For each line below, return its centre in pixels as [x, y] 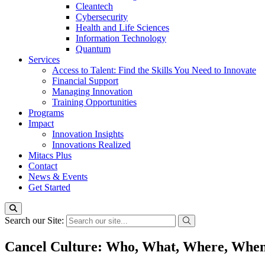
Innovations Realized [91, 145]
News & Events [58, 177]
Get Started [49, 187]
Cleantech [94, 6]
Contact [43, 166]
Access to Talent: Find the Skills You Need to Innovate [154, 70]
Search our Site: [35, 220]
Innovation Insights [88, 134]
